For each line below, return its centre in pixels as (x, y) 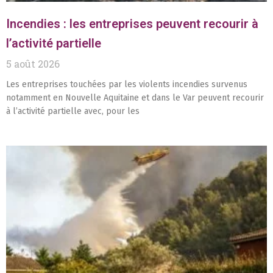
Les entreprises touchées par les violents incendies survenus (127, 85)
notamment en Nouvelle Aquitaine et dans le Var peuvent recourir (135, 98)
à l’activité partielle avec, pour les (73, 112)
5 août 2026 (33, 64)
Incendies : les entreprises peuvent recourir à (132, 24)
